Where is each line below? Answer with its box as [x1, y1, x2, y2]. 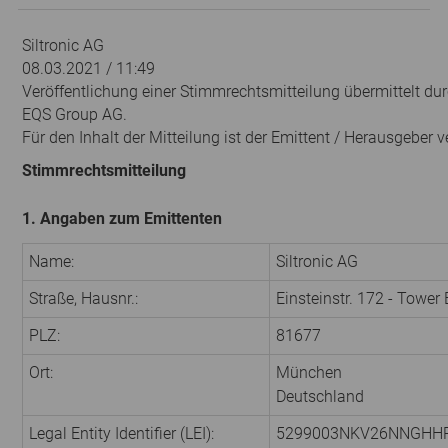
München [276, 363, 342, 383]
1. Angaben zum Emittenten [22, 209, 222, 229]
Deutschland [276, 387, 364, 407]
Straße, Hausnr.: [29, 289, 138, 309]
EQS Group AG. [22, 104, 127, 124]
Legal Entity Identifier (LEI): [29, 424, 214, 444]
